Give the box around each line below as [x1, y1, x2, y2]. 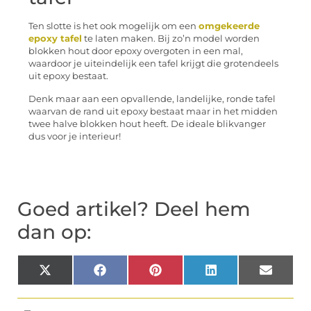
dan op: [17, 220, 91, 244]
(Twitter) [50, 278, 94, 291]
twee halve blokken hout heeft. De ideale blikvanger [28, 118, 266, 129]
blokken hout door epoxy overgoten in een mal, [28, 46, 243, 57]
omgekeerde [199, 21, 260, 32]
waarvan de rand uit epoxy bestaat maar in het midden [28, 106, 278, 117]
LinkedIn [216, 268, 262, 281]
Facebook [105, 268, 155, 281]
